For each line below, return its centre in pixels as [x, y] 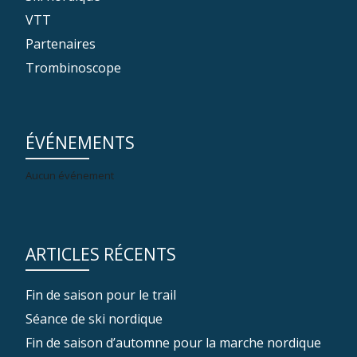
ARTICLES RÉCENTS [101, 254]
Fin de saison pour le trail [101, 295]
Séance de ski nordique [94, 319]
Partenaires [61, 44]
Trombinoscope [73, 68]
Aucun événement [70, 175]
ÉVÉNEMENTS [80, 143]
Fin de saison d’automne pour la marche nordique [173, 343]
